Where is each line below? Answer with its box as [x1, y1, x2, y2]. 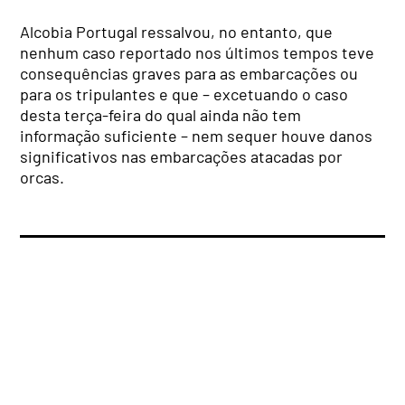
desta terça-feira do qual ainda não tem [20, 105, 302, 126]
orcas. [20, 167, 65, 188]
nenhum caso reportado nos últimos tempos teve [20, 42, 375, 63]
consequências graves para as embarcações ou [20, 63, 359, 84]
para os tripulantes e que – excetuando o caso [20, 84, 349, 105]
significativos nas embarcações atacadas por [20, 146, 344, 167]
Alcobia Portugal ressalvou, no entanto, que [20, 22, 334, 42]
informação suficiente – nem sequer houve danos [20, 126, 373, 146]
